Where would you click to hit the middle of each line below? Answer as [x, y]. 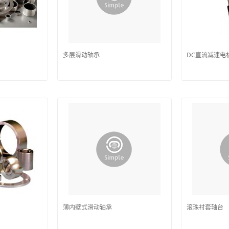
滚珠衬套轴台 [205, 207]
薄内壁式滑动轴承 [87, 207]
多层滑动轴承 [81, 55]
